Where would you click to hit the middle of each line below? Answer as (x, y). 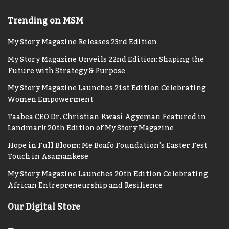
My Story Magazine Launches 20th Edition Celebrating (108, 175)
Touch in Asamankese (48, 157)
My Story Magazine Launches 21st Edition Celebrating (107, 89)
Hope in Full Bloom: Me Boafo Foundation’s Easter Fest (108, 146)
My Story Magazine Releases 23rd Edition (82, 43)
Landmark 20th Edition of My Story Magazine (91, 129)
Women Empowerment (51, 100)
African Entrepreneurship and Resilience (85, 186)
